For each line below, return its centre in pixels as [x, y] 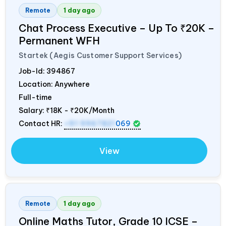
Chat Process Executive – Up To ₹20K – [117, 28]
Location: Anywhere [54, 84]
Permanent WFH [59, 41]
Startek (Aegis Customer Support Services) [100, 56]
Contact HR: [41, 124]
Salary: [32, 111]
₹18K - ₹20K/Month [80, 111]
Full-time [35, 98]
